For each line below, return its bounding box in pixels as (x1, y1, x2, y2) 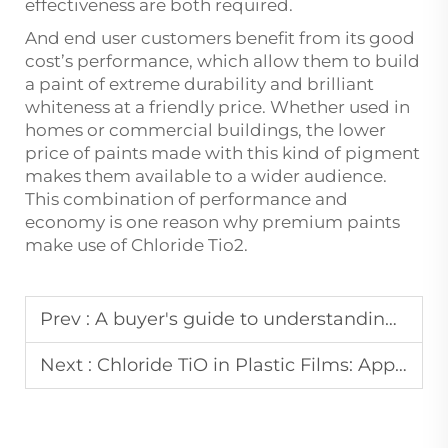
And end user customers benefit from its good (25, 28, 415, 49)
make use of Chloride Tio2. (25, 235, 252, 256)
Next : (40, 354, 97, 377)
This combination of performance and (25, 189, 348, 210)
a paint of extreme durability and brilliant (25, 74, 374, 95)
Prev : (40, 308, 95, 331)
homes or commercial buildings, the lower (25, 120, 386, 141)
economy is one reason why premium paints (25, 212, 400, 233)
